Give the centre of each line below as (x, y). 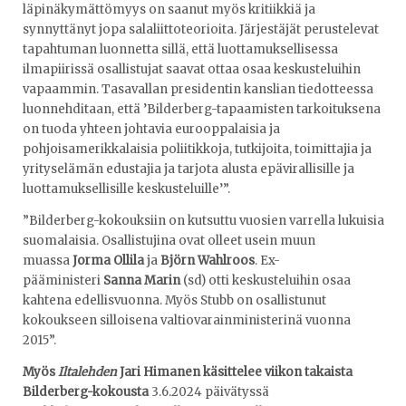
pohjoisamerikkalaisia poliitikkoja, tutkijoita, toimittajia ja (197, 149)
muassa (48, 261)
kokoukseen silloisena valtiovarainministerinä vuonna (187, 321)
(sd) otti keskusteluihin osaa (266, 281)
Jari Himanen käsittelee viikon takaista (235, 372)
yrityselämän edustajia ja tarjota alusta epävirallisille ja (188, 169)
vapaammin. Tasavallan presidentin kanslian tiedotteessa (198, 89)
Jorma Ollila (108, 261)
